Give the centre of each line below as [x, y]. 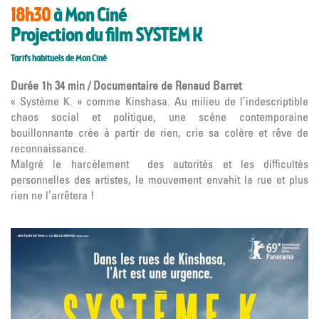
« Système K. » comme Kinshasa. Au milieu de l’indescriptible [159, 101]
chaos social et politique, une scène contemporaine [159, 117]
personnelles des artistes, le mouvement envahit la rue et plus [159, 180]
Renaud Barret [207, 86]
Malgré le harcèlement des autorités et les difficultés [159, 164]
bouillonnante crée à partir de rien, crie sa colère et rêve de [159, 133]
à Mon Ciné [90, 17]
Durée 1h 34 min [49, 86]
